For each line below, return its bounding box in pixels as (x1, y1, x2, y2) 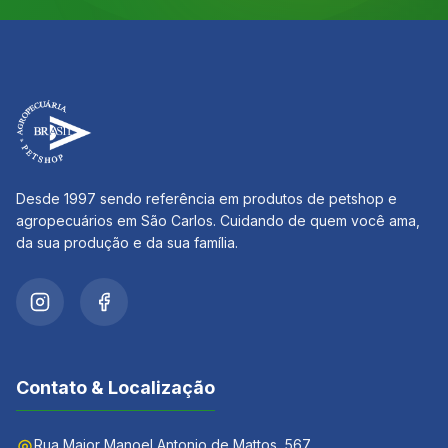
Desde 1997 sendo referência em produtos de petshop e (16, 190, 397, 207)
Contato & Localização (16, 377, 215, 398)
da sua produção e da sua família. (16, 234, 238, 251)
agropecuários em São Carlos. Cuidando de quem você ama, (16, 212, 420, 229)
